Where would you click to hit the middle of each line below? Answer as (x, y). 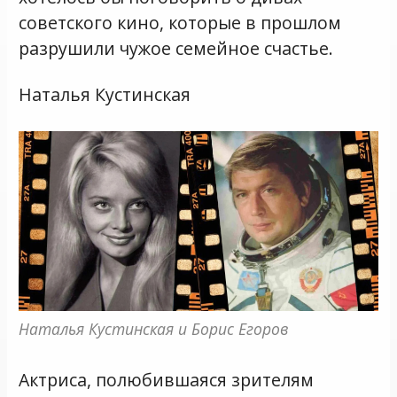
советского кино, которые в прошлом (180, 22)
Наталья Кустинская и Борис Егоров (154, 328)
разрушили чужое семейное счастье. (176, 48)
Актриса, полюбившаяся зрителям (167, 379)
